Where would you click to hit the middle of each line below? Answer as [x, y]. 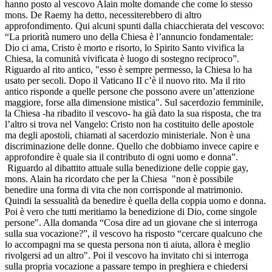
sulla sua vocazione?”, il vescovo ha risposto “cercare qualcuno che [134, 233]
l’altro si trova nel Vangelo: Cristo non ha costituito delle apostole [129, 124]
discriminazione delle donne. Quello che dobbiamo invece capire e [132, 146]
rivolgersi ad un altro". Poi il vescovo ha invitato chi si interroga [127, 255]
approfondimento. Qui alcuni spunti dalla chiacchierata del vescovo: [134, 25]
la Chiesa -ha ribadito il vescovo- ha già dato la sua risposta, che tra [133, 113]
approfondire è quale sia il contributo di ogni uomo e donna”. [121, 157]
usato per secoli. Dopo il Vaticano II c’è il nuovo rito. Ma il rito [125, 80]
